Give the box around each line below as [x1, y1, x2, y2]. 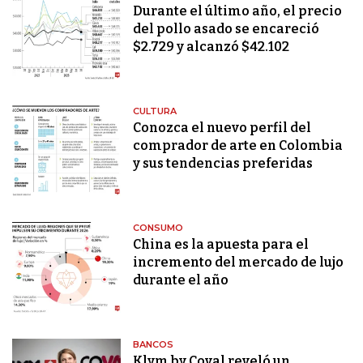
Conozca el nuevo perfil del [133, 119, 312, 135]
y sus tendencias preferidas [133, 155, 314, 171]
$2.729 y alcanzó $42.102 [133, 38, 290, 54]
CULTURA [133, 105, 177, 117]
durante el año [133, 271, 229, 288]
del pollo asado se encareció [133, 20, 320, 36]
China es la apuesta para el [133, 236, 310, 252]
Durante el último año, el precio [133, 2, 343, 19]
